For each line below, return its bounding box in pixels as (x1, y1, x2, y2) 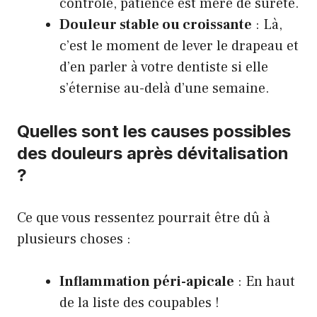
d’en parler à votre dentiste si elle (59, 58, 268, 76)
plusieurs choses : (17, 230, 131, 248)
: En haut (234, 272, 295, 291)
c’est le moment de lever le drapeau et (59, 37, 299, 55)
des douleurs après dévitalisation (17, 143, 289, 163)
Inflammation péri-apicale (59, 272, 234, 291)
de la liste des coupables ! (59, 294, 219, 312)
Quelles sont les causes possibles (17, 121, 291, 142)
